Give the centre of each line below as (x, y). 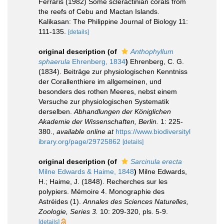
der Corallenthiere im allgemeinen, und (100, 81)
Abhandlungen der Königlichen (122, 111)
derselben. (56, 111)
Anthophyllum (152, 51)
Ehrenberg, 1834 (98, 61)
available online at (85, 131)
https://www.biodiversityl (153, 131)
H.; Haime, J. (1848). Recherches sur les (103, 181)
